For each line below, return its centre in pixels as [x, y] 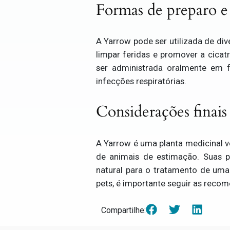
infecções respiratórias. [141, 81]
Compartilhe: [123, 210]
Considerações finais [161, 112]
